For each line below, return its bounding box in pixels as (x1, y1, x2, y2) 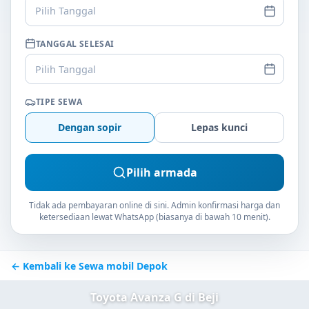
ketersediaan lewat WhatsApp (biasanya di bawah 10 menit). (39, 211, 270, 223)
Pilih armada (126, 164, 197, 180)
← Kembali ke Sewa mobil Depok (11, 259, 168, 272)
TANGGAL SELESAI (36, 37, 114, 50)
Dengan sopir (58, 121, 121, 134)
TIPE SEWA (36, 96, 83, 108)
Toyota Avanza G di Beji (90, 289, 219, 305)
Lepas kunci (191, 121, 248, 134)
